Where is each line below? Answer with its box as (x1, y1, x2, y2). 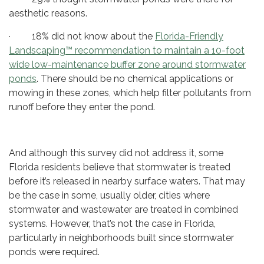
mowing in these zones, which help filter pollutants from (9, 87, 251, 99)
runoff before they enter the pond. (9, 101, 157, 113)
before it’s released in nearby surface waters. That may (9, 176, 245, 187)
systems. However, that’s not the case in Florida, (9, 218, 216, 230)
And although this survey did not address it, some (9, 147, 223, 159)
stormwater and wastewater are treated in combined (9, 204, 238, 216)
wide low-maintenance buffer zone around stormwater (9, 59, 246, 71)
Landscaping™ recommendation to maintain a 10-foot (9, 45, 245, 57)
